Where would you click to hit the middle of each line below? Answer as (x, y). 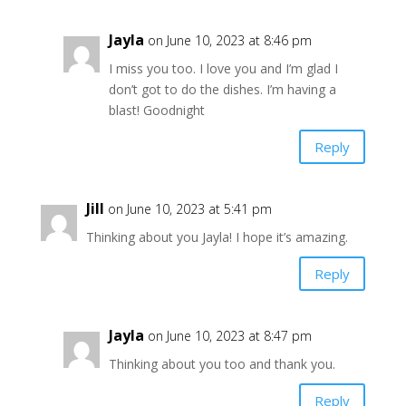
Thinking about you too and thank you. (222, 364)
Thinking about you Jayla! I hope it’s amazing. (217, 237)
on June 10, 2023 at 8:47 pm (229, 336)
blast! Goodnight (156, 111)
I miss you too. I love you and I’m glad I (223, 69)
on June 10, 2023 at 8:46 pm (229, 41)
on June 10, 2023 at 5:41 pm (189, 209)
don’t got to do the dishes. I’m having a (222, 90)
